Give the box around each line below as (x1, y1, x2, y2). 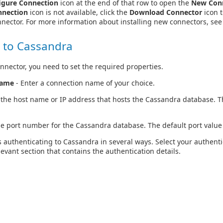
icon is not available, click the (28, 7, 129, 17)
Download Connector (129, 7, 202, 17)
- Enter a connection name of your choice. (14, 78, 155, 88)
